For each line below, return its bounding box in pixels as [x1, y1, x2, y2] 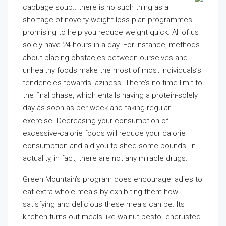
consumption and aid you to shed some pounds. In [23, 141, 196, 150]
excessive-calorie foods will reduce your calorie [23, 129, 186, 138]
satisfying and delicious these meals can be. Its [23, 200, 185, 209]
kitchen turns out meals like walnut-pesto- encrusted [23, 212, 201, 221]
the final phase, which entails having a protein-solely [23, 91, 198, 100]
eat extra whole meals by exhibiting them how [23, 187, 178, 196]
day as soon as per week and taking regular [23, 103, 171, 112]
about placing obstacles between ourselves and [23, 53, 188, 62]
